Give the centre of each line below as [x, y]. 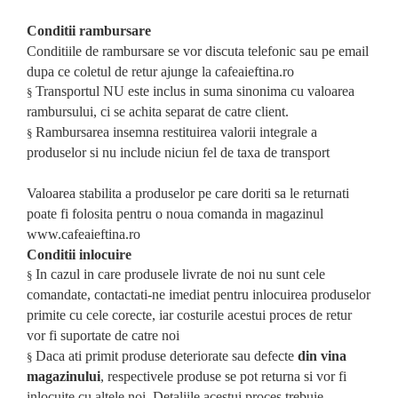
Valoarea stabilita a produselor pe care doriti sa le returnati [188, 193]
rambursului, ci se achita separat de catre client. [158, 111]
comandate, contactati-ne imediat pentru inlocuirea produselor [199, 295]
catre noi [155, 335]
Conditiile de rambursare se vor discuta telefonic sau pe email [198, 51]
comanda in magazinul [260, 214]
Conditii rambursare [89, 31]
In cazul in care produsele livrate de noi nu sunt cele [180, 274]
